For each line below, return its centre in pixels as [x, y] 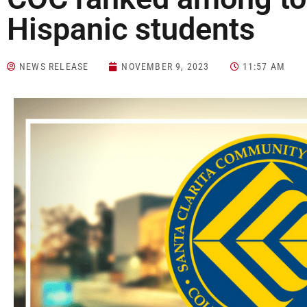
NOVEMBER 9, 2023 [165, 67]
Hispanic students [131, 29]
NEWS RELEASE [54, 67]
